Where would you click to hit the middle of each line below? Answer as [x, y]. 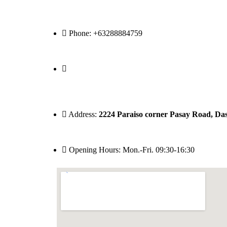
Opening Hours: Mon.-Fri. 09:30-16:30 [132, 149]
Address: [84, 114]
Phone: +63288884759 [106, 33]
